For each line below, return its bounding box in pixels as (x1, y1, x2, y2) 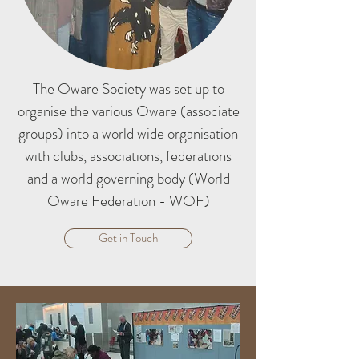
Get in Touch (99, 229, 158, 247)
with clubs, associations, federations (25, 145, 232, 167)
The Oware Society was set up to (32, 78, 224, 99)
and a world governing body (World (26, 167, 230, 189)
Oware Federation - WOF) (46, 190, 210, 212)
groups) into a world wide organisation (18, 123, 238, 144)
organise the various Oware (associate (17, 100, 240, 122)
